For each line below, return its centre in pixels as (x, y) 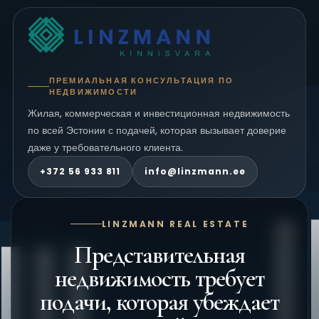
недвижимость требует (159, 278)
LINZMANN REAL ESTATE (175, 224)
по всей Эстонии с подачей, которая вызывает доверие (157, 131)
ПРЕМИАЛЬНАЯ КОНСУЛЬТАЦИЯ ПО (141, 81)
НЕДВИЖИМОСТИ (93, 92)
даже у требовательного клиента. (105, 148)
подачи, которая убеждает (159, 302)
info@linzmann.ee (195, 172)
